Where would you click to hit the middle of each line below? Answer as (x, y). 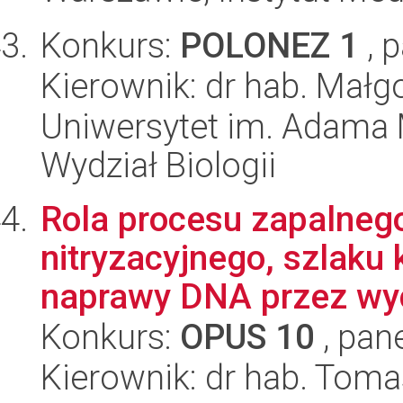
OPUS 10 (247, 337)
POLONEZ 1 (269, 45)
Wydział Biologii (158, 165)
